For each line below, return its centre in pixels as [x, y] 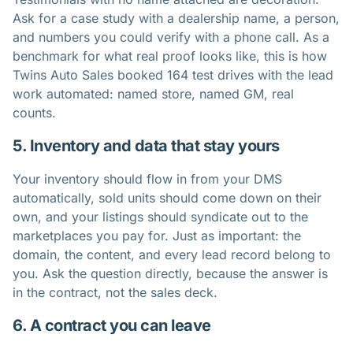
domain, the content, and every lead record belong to [172, 254]
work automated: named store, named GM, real [153, 93]
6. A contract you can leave [112, 325]
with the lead [294, 74]
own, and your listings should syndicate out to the [160, 216]
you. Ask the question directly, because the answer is [170, 273]
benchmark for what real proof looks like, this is [157, 56]
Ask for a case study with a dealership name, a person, [176, 18]
